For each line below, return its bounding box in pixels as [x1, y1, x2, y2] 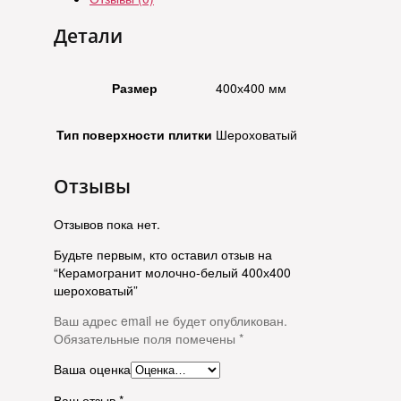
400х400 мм [216, 79, 286, 97]
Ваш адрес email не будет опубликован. [54, 311, 287, 329]
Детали [54, 22, 123, 48]
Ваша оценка [54, 359, 131, 378]
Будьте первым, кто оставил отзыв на [54, 244, 272, 263]
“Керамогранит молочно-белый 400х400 [54, 262, 291, 281]
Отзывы [54, 174, 131, 200]
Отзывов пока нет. [54, 214, 160, 233]
